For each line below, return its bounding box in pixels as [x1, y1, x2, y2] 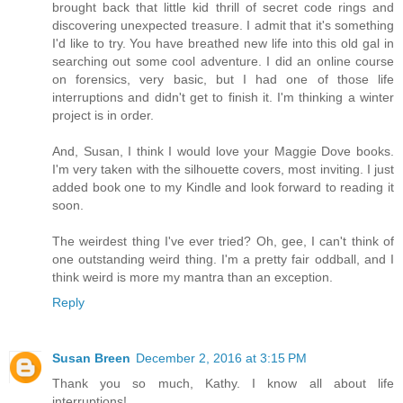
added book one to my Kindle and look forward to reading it [52, 179, 394, 194]
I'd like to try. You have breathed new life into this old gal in [52, 35, 394, 50]
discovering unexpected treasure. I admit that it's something [52, 17, 394, 32]
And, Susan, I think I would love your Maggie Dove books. [52, 143, 394, 158]
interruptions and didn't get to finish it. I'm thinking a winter [52, 89, 394, 104]
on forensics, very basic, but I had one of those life [52, 71, 394, 86]
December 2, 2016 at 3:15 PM [136, 350, 307, 365]
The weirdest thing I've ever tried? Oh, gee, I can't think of [52, 233, 394, 248]
